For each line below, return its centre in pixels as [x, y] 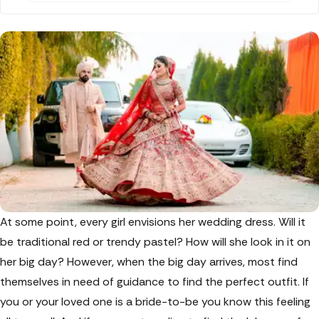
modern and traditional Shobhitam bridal [138, 28]
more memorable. [84, 56]
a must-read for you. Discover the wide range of [156, 14]
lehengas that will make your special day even [150, 42]
